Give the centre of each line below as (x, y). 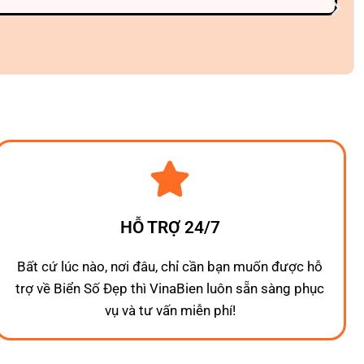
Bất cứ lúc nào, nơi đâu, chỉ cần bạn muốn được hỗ (170, 266)
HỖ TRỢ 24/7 (170, 227)
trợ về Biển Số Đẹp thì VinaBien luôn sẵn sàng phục (170, 288)
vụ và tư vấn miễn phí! (170, 310)
